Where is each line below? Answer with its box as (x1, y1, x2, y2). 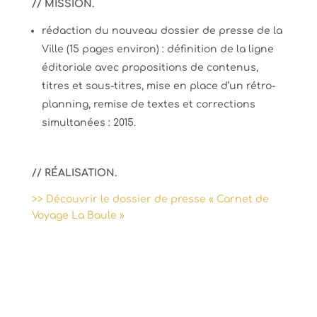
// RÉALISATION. (31, 167, 117, 178)
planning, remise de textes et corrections (41, 98, 255, 110)
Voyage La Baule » (31, 209, 125, 221)
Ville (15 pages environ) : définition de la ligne (41, 43, 274, 54)
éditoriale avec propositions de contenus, (41, 62, 258, 73)
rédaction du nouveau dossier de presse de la (41, 25, 282, 36)
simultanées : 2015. (41, 117, 136, 128)
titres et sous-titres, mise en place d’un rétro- (41, 80, 275, 91)
